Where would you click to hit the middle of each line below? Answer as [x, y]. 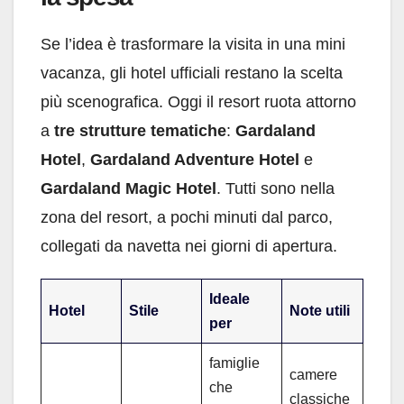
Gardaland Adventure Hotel [195, 159]
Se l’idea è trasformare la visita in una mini [193, 44]
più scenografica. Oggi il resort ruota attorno [198, 101]
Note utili [320, 310]
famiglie [234, 363]
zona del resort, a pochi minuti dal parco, [187, 217]
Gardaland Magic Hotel [129, 188]
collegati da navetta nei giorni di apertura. [189, 246]
